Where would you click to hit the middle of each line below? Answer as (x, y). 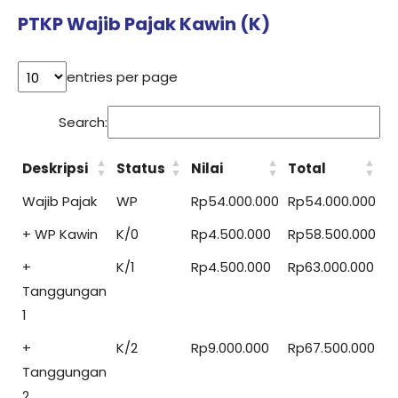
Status (141, 168)
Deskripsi (55, 168)
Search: (83, 122)
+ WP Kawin (60, 234)
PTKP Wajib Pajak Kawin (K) (144, 24)
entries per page (122, 76)
